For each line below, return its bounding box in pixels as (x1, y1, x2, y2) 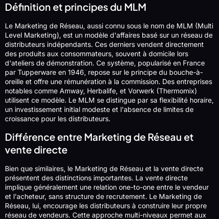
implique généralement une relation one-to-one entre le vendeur (5, 182, 209, 191)
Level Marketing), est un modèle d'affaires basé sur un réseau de (5, 31, 213, 40)
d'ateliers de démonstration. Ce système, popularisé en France (5, 59, 205, 67)
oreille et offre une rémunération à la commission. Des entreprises (5, 77, 212, 86)
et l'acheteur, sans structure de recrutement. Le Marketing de (5, 192, 202, 200)
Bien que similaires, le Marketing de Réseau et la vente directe (5, 164, 203, 173)
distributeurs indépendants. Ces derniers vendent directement (5, 40, 204, 49)
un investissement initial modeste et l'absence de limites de (5, 105, 194, 114)
